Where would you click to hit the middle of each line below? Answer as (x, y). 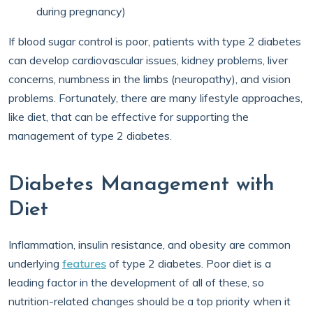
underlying (35, 263)
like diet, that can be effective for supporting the (129, 117)
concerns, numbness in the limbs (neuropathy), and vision (150, 79)
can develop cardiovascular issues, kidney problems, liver (148, 60)
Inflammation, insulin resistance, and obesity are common (150, 245)
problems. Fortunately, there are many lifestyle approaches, (155, 98)
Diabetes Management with (141, 185)
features (84, 263)
